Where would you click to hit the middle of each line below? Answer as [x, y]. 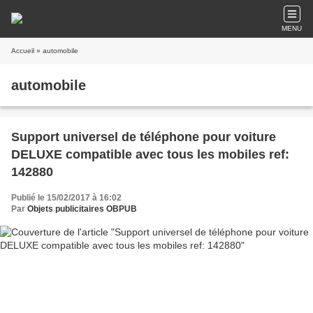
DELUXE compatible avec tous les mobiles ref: [150, 154]
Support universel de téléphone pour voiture [144, 137]
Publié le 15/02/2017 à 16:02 [66, 198]
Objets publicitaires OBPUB [82, 209]
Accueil [23, 51]
